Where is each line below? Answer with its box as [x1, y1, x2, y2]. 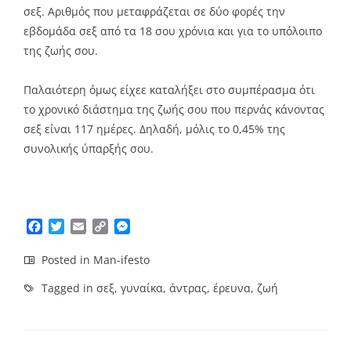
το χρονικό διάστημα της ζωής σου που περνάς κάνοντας [24, 101, 324, 117]
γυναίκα [121, 280, 163, 296]
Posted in [38, 252, 93, 268]
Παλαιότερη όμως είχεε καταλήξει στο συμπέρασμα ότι [24, 81, 315, 97]
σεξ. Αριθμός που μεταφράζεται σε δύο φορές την [24, 3, 285, 19]
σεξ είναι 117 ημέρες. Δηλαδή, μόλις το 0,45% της [24, 121, 285, 136]
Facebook [42, 218, 99, 236]
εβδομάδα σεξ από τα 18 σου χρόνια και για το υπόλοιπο [24, 23, 322, 38]
